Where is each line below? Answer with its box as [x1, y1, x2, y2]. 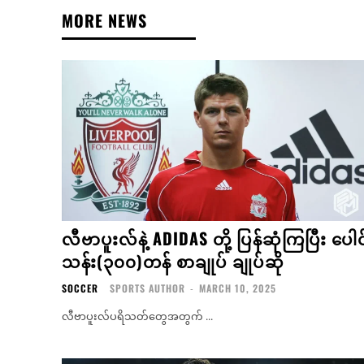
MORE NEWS [62, 7, 147, 32]
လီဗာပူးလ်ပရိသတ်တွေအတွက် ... [62, 309, 213, 324]
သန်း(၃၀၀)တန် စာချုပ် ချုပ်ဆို [62, 249, 284, 274]
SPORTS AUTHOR [110, 281, 185, 296]
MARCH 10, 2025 [199, 281, 276, 296]
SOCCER [62, 281, 98, 296]
